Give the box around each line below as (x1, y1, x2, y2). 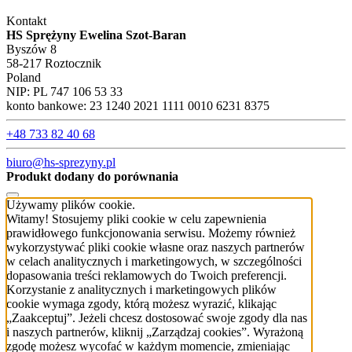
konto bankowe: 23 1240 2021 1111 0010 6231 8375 (6, 98, 269, 112)
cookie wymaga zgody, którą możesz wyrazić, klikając (6, 296, 277, 310)
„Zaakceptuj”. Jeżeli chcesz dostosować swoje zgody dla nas (6, 310, 307, 324)
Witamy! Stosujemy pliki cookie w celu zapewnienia (6, 211, 266, 225)
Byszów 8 (6, 42, 57, 56)
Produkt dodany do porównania (6, 169, 178, 183)
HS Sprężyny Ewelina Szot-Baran (6, 27, 186, 42)
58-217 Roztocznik (6, 56, 101, 70)
